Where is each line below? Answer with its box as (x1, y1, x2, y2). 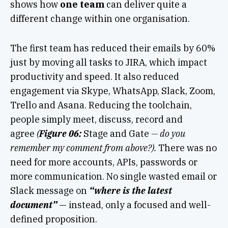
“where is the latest (89, 184, 172, 196)
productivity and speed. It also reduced (10, 70, 179, 82)
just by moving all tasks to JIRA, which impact (10, 56, 207, 68)
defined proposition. (10, 213, 97, 225)
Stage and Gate (83, 127, 149, 139)
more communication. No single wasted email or (10, 170, 217, 182)
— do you (149, 127, 185, 139)
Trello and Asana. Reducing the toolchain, (10, 99, 192, 111)
